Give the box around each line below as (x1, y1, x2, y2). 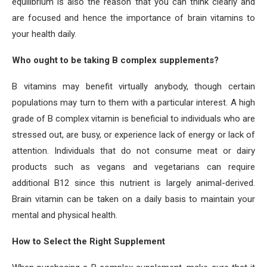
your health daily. (12, 29, 76, 39)
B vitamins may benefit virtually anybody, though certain (12, 81, 255, 92)
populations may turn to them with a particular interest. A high (12, 97, 255, 108)
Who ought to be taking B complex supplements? (12, 55, 219, 66)
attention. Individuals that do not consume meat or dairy (12, 145, 255, 156)
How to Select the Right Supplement (12, 236, 165, 247)
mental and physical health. (12, 210, 117, 221)
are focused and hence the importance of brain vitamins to (12, 13, 255, 23)
